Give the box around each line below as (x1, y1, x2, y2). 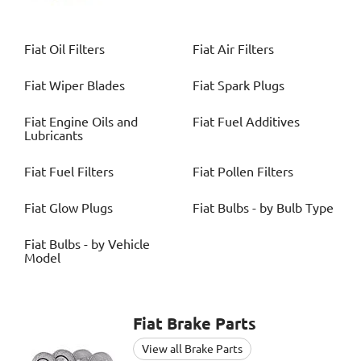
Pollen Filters (218, 164, 293, 180)
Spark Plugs (218, 78, 284, 93)
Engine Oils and (49, 114, 138, 130)
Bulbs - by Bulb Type (218, 201, 334, 216)
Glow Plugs (49, 201, 113, 216)
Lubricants (24, 128, 83, 143)
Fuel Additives (218, 114, 300, 130)
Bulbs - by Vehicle (49, 237, 150, 252)
